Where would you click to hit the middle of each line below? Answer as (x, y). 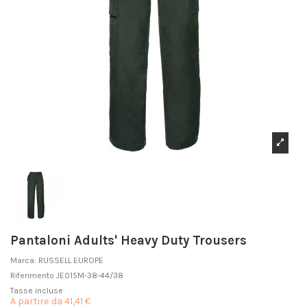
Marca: (23, 260)
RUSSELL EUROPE (71, 260)
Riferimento (32, 275)
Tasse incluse (37, 290)
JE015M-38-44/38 (90, 275)
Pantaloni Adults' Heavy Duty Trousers (128, 241)
